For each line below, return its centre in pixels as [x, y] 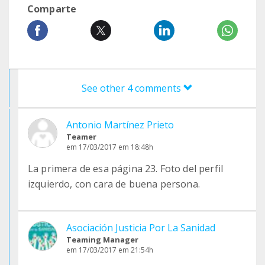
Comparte [52, 9]
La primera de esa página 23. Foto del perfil [126, 169]
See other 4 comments [132, 88]
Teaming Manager [102, 240]
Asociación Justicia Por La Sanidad [141, 228]
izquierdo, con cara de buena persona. [114, 184]
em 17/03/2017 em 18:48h [110, 147]
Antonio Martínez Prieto [120, 125]
